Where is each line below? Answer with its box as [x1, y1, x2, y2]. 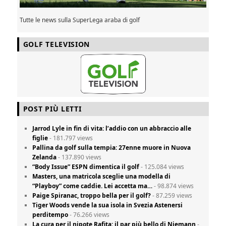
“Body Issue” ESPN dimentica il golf [32, 162, 140, 171]
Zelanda [32, 153, 57, 161]
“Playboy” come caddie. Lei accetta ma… [32, 182, 153, 190]
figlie [32, 134, 48, 142]
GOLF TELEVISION [23, 39, 90, 49]
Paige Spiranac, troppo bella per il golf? [32, 191, 151, 200]
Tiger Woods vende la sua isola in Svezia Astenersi [32, 201, 183, 209]
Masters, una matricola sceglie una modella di [32, 172, 171, 181]
